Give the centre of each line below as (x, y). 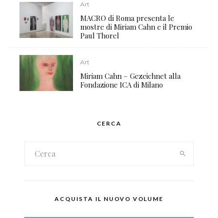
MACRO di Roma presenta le (127, 18)
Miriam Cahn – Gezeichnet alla (131, 76)
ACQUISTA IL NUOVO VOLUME (109, 199)
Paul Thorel (100, 36)
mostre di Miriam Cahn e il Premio (136, 27)
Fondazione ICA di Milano (122, 84)
